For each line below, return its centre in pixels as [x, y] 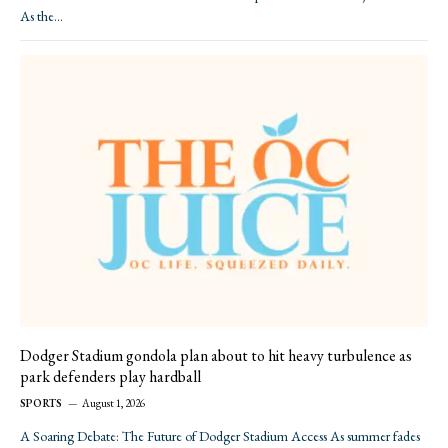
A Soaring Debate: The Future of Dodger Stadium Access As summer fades [220, 436]
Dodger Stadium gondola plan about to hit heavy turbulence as [216, 356]
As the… [41, 16]
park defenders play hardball [110, 377]
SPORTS [41, 403]
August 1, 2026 [114, 403]
